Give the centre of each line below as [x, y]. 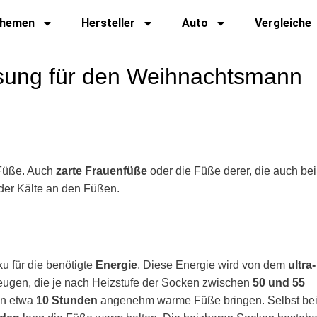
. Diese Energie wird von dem [213, 265]
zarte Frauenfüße [102, 171]
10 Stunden [67, 300]
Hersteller [108, 23]
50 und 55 [279, 283]
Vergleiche [283, 23]
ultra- [302, 265]
